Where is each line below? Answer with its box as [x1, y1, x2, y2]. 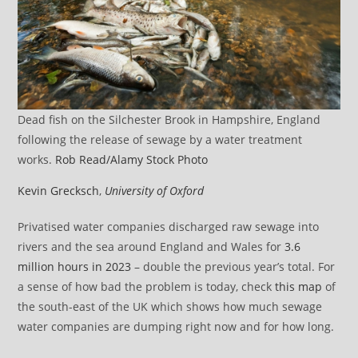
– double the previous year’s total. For [131, 259, 336, 275]
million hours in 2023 [18, 259, 132, 275]
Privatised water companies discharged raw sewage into [18, 219, 320, 235]
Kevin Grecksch [18, 183, 100, 199]
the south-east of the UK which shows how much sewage [18, 299, 323, 315]
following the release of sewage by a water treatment [18, 132, 303, 148]
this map [275, 279, 323, 295]
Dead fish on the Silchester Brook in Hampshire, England [18, 112, 321, 128]
